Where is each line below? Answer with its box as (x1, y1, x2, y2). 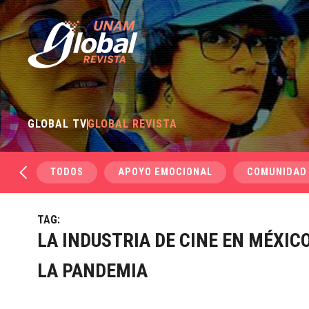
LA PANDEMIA (37, 259, 148, 282)
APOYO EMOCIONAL (118, 166, 213, 178)
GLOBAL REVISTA (88, 117, 178, 130)
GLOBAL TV (28, 117, 88, 130)
